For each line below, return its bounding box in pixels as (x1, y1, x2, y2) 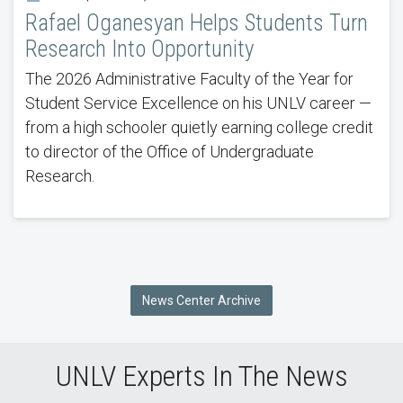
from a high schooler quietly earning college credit (24, 118, 373, 138)
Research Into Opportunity (24, 36, 254, 63)
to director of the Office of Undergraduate (24, 142, 314, 162)
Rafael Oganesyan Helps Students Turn (24, 10, 368, 37)
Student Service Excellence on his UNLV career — (24, 94, 372, 113)
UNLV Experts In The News (55, 358, 348, 393)
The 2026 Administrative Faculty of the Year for (24, 69, 354, 89)
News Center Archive (142, 292, 261, 308)
